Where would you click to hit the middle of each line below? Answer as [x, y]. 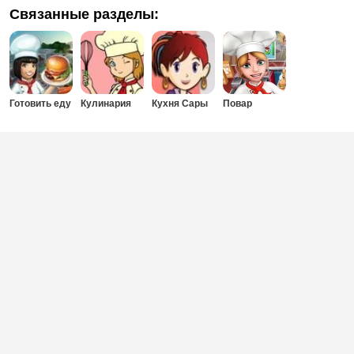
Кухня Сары [180, 104]
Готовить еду [40, 104]
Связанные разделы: [84, 14]
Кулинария [106, 104]
